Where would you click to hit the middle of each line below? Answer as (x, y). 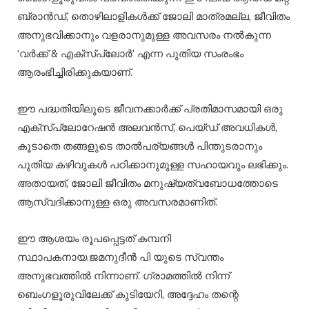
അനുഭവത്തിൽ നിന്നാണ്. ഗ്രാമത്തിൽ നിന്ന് (123, 275)
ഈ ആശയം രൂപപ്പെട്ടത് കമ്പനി (94, 238)
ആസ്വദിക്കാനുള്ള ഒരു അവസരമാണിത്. (117, 201)
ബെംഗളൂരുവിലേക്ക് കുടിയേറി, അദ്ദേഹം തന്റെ (128, 294)
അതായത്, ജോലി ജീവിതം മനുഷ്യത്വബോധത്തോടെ (148, 183)
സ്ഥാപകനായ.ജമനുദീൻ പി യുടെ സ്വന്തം (120, 257)
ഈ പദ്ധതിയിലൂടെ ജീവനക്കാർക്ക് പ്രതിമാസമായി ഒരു (150, 108)
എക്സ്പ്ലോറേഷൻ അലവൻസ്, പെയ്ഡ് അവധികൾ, (147, 127)
